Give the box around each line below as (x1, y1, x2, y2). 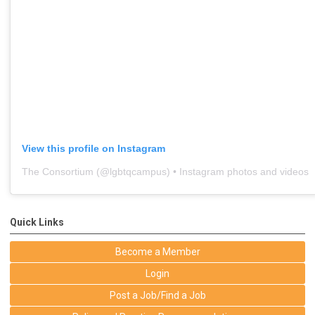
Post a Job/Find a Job (109, 289, 206, 301)
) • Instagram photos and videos (167, 165, 309, 177)
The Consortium (22, 165, 94, 177)
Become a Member (115, 245, 200, 257)
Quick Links (10, 216, 64, 228)
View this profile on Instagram (22, 142, 165, 154)
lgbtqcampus (110, 165, 167, 177)
